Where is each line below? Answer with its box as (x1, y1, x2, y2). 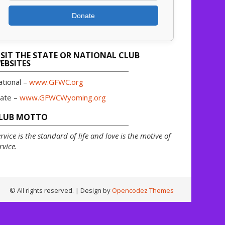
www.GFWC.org (29, 77, 83, 87)
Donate (72, 12, 95, 20)
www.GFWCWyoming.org (20, 92, 106, 103)
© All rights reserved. (10, 186, 75, 195)
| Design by (75, 186, 112, 195)
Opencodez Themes (112, 186, 174, 195)
